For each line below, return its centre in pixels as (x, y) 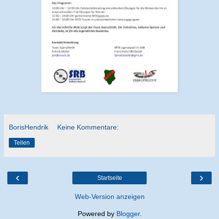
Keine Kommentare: (88, 127)
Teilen (22, 143)
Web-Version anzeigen (109, 197)
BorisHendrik (29, 127)
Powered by (97, 214)
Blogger (128, 214)
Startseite (109, 178)
